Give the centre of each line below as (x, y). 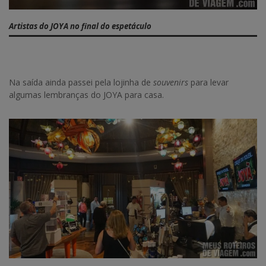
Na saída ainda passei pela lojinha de (81, 83)
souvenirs (171, 83)
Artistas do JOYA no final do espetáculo (80, 26)
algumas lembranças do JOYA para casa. (86, 95)
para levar (208, 83)
